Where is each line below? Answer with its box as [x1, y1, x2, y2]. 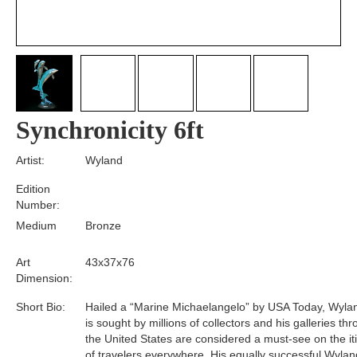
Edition [16, 182, 50, 195]
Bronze [85, 218, 121, 232]
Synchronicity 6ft [16, 115, 204, 144]
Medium [16, 218, 57, 232]
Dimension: [16, 271, 73, 284]
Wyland [85, 153, 123, 167]
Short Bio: [16, 300, 65, 313]
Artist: [16, 153, 45, 167]
